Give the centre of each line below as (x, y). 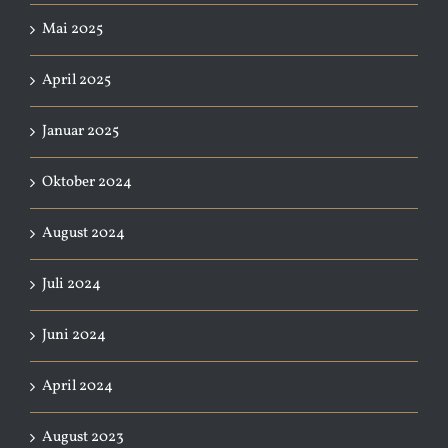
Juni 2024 (74, 335)
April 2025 (76, 80)
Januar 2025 (80, 131)
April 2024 (77, 386)
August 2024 (83, 233)
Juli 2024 (71, 284)
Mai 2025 (72, 29)
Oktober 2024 (87, 182)
